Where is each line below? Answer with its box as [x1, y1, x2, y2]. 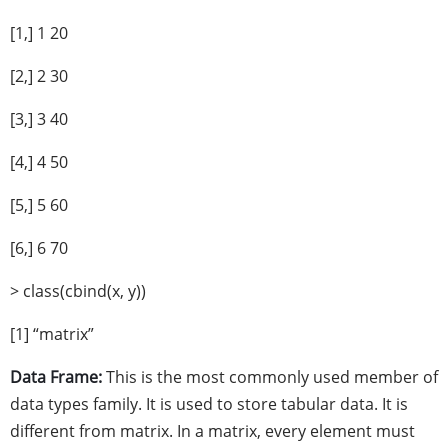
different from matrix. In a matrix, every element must [10, 420, 415, 442]
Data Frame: [10, 366, 102, 388]
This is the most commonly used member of [102, 366, 438, 388]
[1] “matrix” [10, 323, 94, 345]
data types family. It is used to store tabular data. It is [10, 393, 408, 415]
